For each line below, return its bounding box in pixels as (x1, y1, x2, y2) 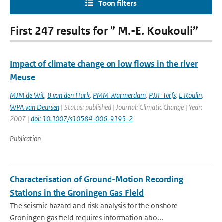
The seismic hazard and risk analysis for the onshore (10, 201, 178, 210)
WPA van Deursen (10, 102, 59, 111)
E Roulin (179, 90, 202, 100)
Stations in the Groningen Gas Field (10, 187, 144, 198)
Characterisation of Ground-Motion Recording (10, 174, 183, 185)
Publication (10, 134, 41, 143)
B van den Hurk (47, 90, 90, 100)
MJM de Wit (10, 90, 44, 100)
